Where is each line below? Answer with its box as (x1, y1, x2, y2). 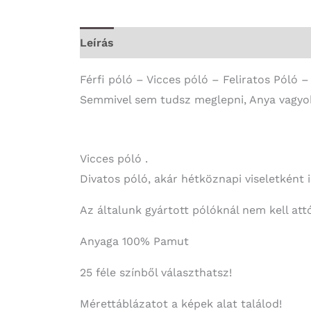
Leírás (79, 35, 114, 49)
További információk (128, 35, 242, 49)
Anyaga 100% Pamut (79, 234, 189, 248)
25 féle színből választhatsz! (79, 265, 232, 279)
